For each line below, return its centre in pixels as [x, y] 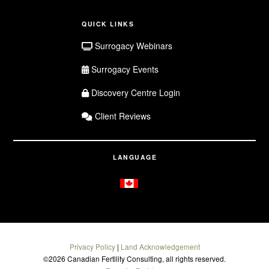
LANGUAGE [135, 157]
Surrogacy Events [124, 69]
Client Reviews [122, 116]
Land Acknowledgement [160, 246]
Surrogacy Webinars [132, 46]
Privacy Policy [92, 246]
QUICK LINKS [108, 24]
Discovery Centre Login [134, 93]
